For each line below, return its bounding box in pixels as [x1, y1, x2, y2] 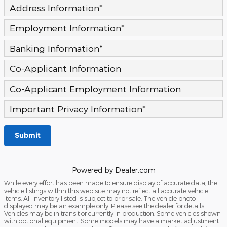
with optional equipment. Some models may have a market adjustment [4, 217, 219, 224]
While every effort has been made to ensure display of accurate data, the [4, 179, 217, 186]
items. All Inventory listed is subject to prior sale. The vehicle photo [4, 194, 196, 202]
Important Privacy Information [10, 103, 142, 115]
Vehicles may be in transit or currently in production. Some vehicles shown [4, 209, 221, 217]
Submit [15, 131, 41, 140]
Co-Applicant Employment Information [10, 83, 181, 94]
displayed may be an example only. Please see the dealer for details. [4, 202, 205, 209]
